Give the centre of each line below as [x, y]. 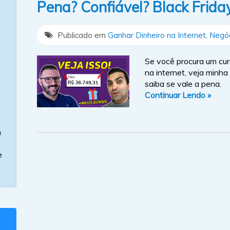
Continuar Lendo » [178, 95]
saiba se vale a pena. [183, 83]
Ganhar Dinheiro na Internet [157, 35]
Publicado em [82, 35]
